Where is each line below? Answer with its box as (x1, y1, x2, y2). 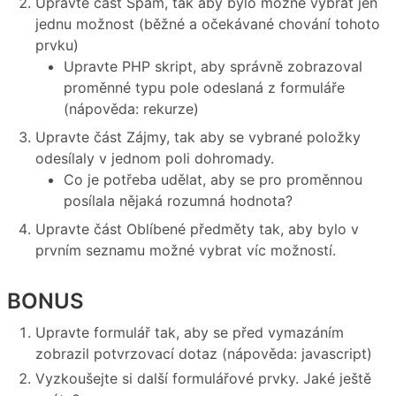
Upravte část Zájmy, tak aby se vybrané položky (35, 128, 361, 147)
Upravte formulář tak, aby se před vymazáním (35, 323, 344, 341)
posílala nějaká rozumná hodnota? (64, 192, 293, 210)
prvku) (35, 36, 79, 55)
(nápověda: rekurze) (64, 100, 199, 118)
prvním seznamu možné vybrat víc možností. (35, 241, 336, 260)
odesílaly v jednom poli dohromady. (35, 149, 274, 168)
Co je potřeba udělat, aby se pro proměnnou (64, 171, 362, 189)
